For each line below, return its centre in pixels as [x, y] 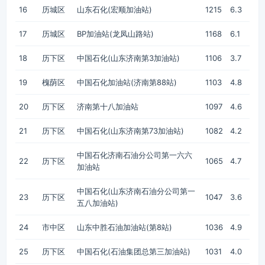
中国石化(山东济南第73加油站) [130, 131]
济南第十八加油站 [108, 106]
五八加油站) [98, 203]
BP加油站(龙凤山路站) [115, 34]
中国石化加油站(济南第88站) [127, 82]
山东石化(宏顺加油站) [114, 9]
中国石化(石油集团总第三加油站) [134, 251]
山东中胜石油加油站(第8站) [125, 227]
